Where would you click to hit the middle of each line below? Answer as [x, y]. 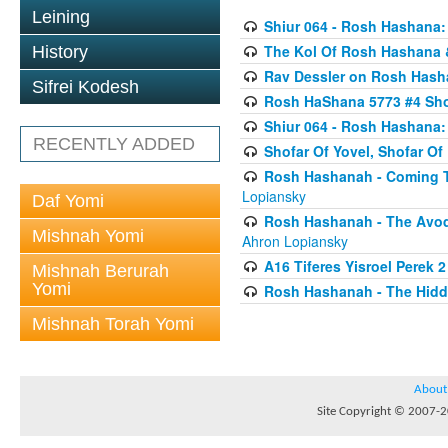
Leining [61, 17]
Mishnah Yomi [88, 236]
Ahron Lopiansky [295, 241]
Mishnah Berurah [100, 271]
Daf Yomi [68, 201]
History [60, 52]
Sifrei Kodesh [85, 87]
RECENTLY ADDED [114, 144]
